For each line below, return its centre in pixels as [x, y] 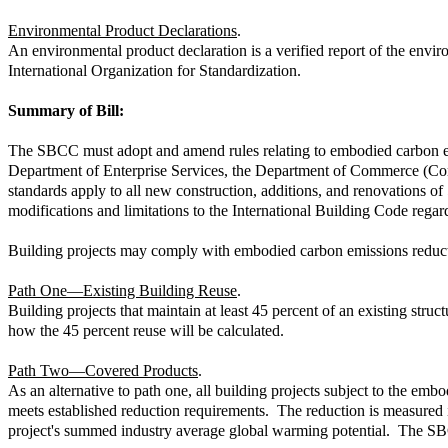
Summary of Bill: [66, 110]
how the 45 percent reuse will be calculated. [146, 330]
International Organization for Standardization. [154, 70]
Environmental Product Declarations [122, 30]
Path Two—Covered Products [103, 370]
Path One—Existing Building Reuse [122, 290]
